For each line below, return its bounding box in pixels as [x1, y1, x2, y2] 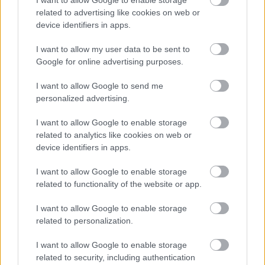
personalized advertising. [36, 93, 130, 103]
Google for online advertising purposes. [36, 57, 183, 66]
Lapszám [20, 3, 65, 17]
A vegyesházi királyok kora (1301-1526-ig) [49, 251, 219, 262]
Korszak [20, 192, 60, 206]
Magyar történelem [34, 231, 112, 242]
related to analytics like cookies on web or [36, 130, 192, 140]
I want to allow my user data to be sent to [36, 44, 190, 54]
